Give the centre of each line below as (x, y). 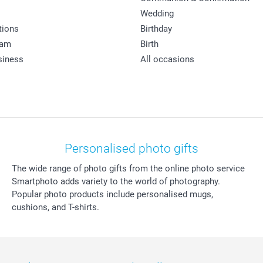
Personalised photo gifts (131, 148)
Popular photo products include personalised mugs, (112, 194)
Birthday (156, 28)
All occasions (167, 59)
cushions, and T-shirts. (55, 207)
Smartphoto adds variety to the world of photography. (116, 181)
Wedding (157, 13)
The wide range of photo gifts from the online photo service (128, 168)
